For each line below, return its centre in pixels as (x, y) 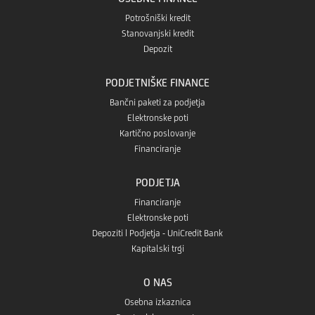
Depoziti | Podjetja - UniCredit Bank (157, 233)
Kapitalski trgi (157, 248)
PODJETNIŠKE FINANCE (157, 82)
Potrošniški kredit (157, 18)
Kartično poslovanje (157, 133)
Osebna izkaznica (157, 302)
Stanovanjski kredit (157, 33)
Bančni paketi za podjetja (157, 102)
